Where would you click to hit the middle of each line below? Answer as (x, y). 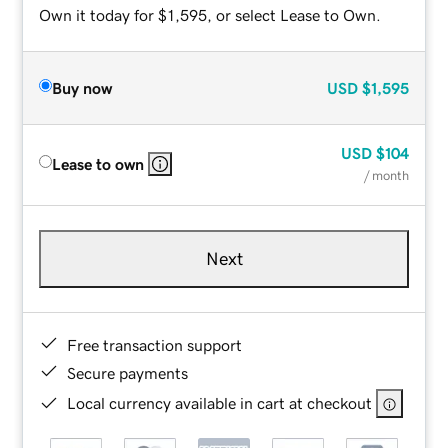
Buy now (82, 87)
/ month (386, 175)
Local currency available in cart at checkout (220, 402)
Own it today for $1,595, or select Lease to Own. (210, 14)
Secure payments (128, 372)
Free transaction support (155, 344)
